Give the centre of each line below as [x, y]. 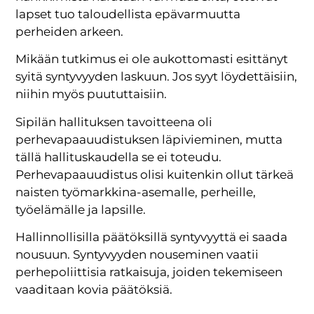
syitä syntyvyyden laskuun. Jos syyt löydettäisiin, [157, 77]
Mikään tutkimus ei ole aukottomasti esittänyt [152, 59]
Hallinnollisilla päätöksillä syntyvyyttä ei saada [152, 237]
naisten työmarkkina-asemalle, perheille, [136, 192]
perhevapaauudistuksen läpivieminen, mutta [149, 139]
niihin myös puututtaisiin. [91, 94]
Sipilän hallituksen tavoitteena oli [114, 122]
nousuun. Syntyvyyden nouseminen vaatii [137, 255]
